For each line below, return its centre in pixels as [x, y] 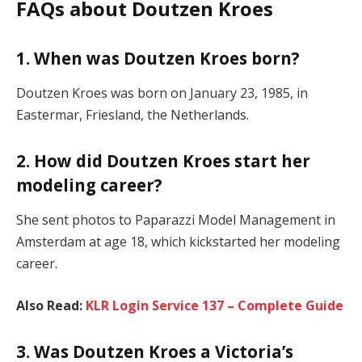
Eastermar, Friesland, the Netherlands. [133, 115]
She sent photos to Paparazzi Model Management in [176, 220]
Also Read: [51, 305]
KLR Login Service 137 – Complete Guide [215, 305]
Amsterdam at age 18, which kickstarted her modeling [178, 242]
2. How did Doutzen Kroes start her [163, 160]
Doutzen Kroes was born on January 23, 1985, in [162, 93]
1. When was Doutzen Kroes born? [158, 58]
